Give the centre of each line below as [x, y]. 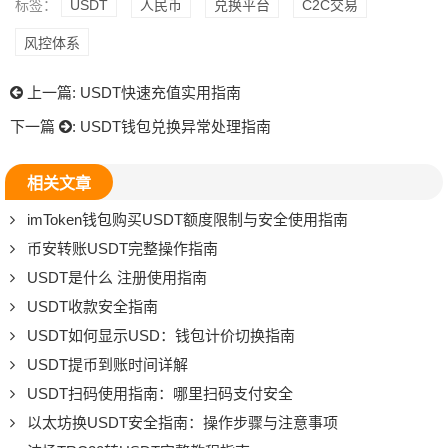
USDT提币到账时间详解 [107, 364]
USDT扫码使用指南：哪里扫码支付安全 [160, 393]
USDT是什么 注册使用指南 [117, 277]
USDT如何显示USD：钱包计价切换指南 [161, 335]
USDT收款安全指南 [92, 306]
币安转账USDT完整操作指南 [122, 248]
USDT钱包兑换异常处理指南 [175, 126]
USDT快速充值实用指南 [160, 92]
